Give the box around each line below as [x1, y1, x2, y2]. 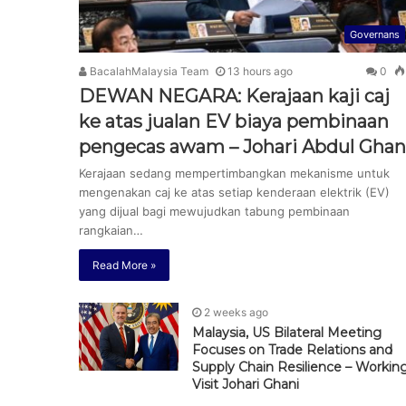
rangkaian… [79, 222, 143, 237]
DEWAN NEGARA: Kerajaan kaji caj [79, 84, 390, 107]
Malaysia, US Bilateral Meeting [192, 324, 382, 341]
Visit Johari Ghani [192, 375, 299, 392]
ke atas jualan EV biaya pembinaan [79, 110, 389, 132]
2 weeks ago [204, 304, 268, 319]
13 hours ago [227, 63, 293, 78]
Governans [350, 27, 400, 41]
